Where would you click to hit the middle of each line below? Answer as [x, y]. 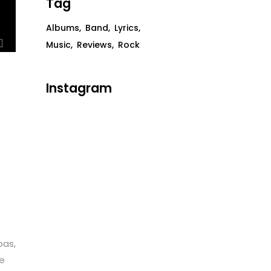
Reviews [94, 44]
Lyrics [126, 28]
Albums [63, 28]
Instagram [79, 88]
